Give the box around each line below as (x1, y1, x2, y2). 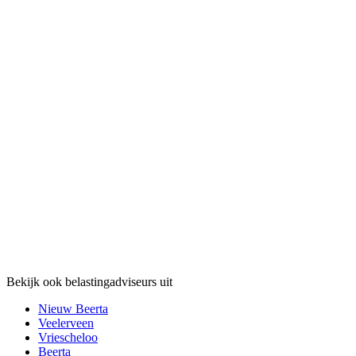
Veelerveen (38, 315, 94, 330)
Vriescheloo (38, 330, 98, 344)
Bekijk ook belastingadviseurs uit (6, 274, 172, 288)
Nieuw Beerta (38, 301, 108, 315)
